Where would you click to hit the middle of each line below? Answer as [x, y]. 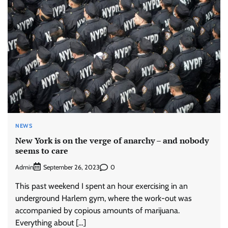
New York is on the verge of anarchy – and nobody [112, 140]
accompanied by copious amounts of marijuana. [97, 211]
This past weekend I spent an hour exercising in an [102, 186]
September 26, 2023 [72, 167]
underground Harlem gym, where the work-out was [104, 198]
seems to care [42, 150]
